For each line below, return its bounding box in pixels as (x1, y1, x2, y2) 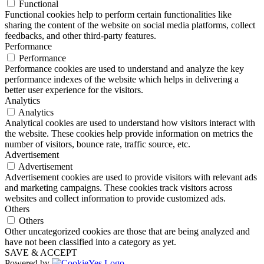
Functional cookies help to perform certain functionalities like (5, 9, 232, 19)
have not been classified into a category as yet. (5, 236, 176, 247)
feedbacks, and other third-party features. (5, 30, 156, 41)
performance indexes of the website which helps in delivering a (5, 74, 239, 84)
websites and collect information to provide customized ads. (5, 193, 226, 203)
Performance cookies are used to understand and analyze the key (5, 63, 244, 74)
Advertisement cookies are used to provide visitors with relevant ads (5, 171, 257, 182)
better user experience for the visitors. (5, 84, 143, 95)
